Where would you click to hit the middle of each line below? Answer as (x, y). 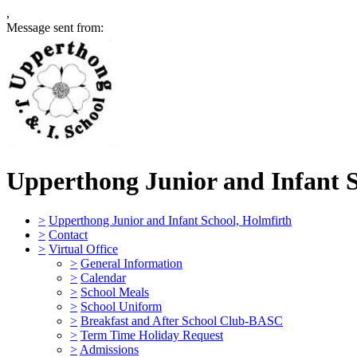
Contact (68, 234)
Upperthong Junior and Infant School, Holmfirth (170, 220)
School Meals (115, 292)
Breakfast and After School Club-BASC (182, 320)
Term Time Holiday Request (152, 335)
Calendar (103, 277)
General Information (131, 263)
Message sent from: (55, 27)
